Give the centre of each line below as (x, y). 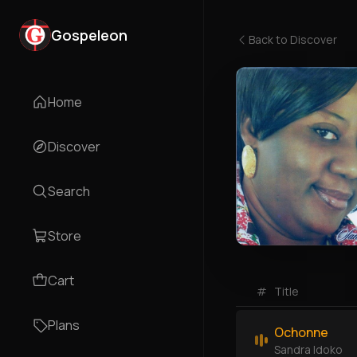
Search (69, 191)
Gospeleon (89, 35)
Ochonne (301, 332)
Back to (269, 39)
